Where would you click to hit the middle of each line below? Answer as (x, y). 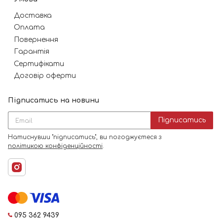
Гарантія (32, 52)
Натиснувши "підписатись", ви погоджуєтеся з (85, 137)
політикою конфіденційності (55, 146)
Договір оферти (45, 76)
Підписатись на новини (54, 100)
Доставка (33, 15)
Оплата (29, 27)
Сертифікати (39, 64)
